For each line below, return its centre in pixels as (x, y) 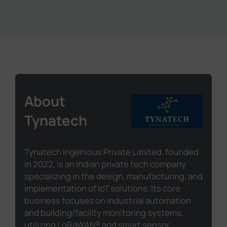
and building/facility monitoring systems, (104, 213)
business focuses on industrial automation (107, 201)
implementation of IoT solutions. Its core (102, 188)
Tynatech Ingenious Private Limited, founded (111, 152)
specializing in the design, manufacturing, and (113, 176)
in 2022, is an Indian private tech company (105, 164)
